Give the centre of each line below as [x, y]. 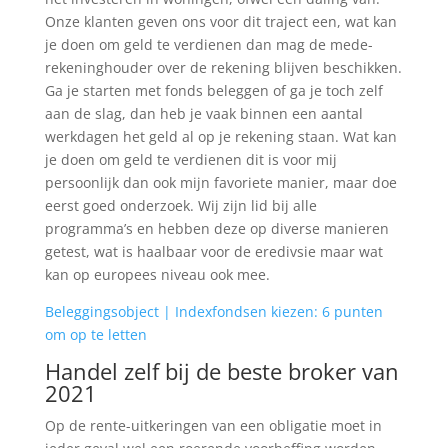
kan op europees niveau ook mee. [157, 274]
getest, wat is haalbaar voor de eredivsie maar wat [213, 251]
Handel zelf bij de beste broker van [221, 371]
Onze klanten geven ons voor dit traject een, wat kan [220, 21]
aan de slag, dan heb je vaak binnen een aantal [203, 113]
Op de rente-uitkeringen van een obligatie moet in [213, 425]
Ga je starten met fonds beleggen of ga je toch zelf [213, 90]
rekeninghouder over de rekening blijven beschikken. [223, 67]
